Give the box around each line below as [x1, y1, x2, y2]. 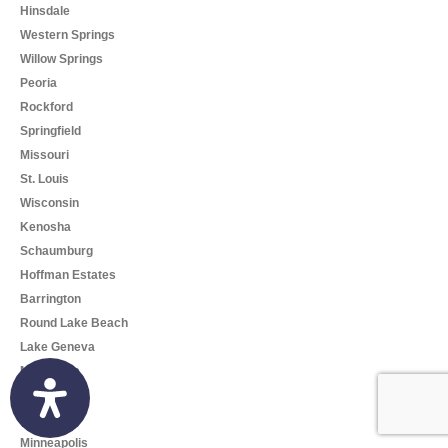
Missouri [20, 148, 69, 162]
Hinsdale [20, 4, 70, 18]
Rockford [20, 100, 73, 114]
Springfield [20, 124, 81, 138]
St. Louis [20, 172, 69, 186]
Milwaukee [20, 364, 80, 378]
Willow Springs [20, 52, 103, 66]
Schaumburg [20, 244, 93, 258]
